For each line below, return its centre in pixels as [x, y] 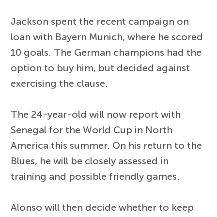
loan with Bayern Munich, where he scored [107, 37]
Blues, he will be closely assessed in [90, 161]
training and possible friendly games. [95, 177]
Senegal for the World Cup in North [92, 130]
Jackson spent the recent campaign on [100, 22]
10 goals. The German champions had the [106, 53]
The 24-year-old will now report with [96, 115]
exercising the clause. [60, 84]
